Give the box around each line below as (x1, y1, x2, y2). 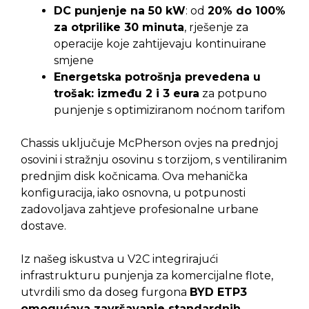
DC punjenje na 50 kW (54, 4, 186, 18)
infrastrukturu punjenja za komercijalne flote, (21, 269, 273, 283)
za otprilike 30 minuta (54, 21, 184, 34)
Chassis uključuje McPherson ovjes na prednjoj (21, 137, 278, 150)
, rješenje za (184, 21, 248, 34)
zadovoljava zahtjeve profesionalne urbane (21, 203, 259, 217)
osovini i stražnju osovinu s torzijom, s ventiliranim (21, 153, 287, 167)
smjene (54, 54, 94, 68)
